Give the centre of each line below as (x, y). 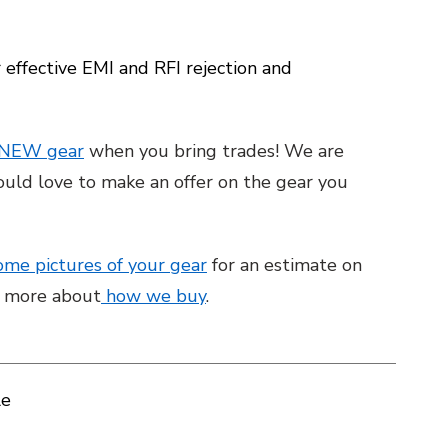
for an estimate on (284, 265)
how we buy (153, 296)
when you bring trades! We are (214, 151)
